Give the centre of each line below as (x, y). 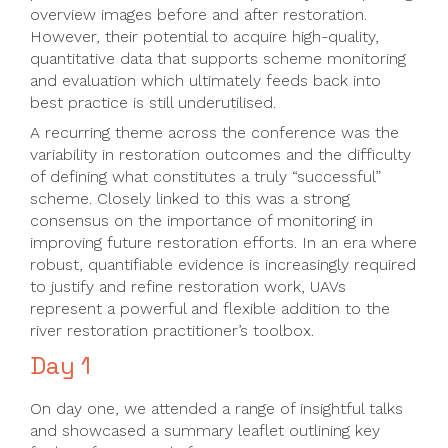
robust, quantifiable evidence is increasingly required (223, 264)
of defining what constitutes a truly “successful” (205, 176)
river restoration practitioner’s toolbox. (172, 330)
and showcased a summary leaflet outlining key (205, 430)
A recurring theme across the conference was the (214, 132)
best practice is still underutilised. (153, 102)
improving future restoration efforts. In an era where (223, 242)
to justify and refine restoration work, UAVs (188, 286)
